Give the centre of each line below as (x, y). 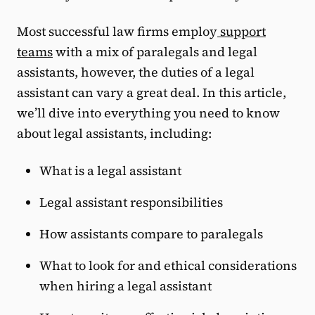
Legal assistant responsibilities (131, 202)
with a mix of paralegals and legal (155, 52)
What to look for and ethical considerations (168, 266)
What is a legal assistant (110, 171)
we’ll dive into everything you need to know (148, 113)
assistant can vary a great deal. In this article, (152, 93)
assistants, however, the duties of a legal (136, 72)
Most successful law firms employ (117, 32)
